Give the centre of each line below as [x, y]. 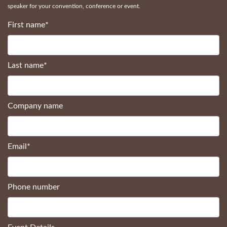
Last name [26, 65]
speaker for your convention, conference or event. [74, 6]
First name [26, 25]
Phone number [34, 187]
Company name [35, 106]
